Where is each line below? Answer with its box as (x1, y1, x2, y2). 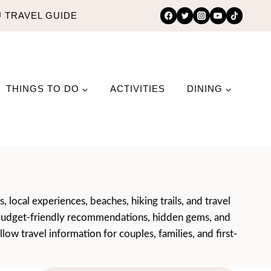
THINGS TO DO (6, 83, 79, 94)
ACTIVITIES (110, 83, 165, 94)
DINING (187, 83, 223, 94)
